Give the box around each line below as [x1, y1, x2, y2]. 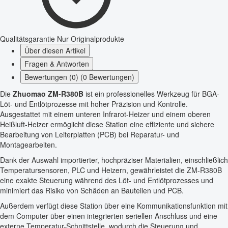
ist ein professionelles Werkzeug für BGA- [83, 88, 219, 99]
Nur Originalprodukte [57, 33, 124, 44]
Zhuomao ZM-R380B [13, 88, 83, 99]
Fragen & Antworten [24, 58, 89, 69]
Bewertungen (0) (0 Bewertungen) [24, 71, 134, 82]
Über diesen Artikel [24, 45, 85, 55]
